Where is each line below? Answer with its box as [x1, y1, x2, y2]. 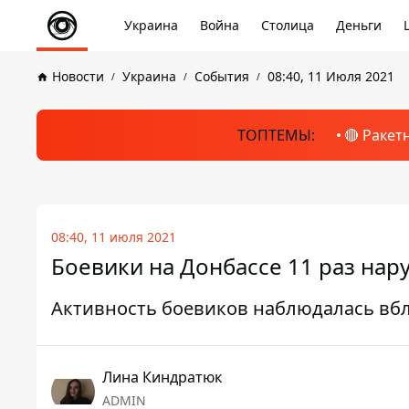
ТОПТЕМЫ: [236, 125, 315, 145]
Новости [52, 68, 104, 85]
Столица [261, 16, 314, 34]
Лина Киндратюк [102, 367, 222, 387]
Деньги [336, 16, 382, 34]
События [194, 68, 249, 85]
